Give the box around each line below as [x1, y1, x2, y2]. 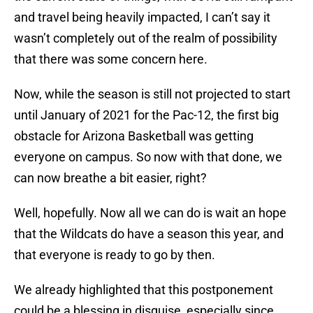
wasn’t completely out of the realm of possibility [14, 31, 277, 46]
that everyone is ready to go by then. [14, 247, 215, 263]
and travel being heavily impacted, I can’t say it [14, 10, 270, 25]
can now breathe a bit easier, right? [14, 170, 207, 186]
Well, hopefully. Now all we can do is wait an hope [14, 205, 286, 221]
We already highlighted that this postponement [14, 282, 273, 298]
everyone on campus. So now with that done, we [14, 150, 282, 165]
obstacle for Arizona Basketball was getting [14, 129, 254, 144]
